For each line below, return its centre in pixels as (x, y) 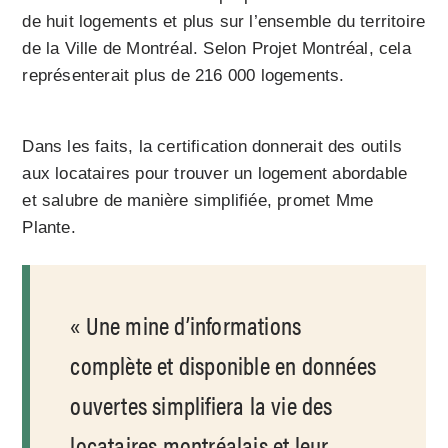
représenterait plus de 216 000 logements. (183, 76)
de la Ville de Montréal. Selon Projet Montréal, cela (216, 49)
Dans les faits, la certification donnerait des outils (212, 147)
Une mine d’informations (193, 325)
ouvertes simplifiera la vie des (201, 405)
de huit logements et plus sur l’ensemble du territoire (224, 22)
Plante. (49, 228)
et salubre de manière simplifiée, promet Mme (198, 201)
